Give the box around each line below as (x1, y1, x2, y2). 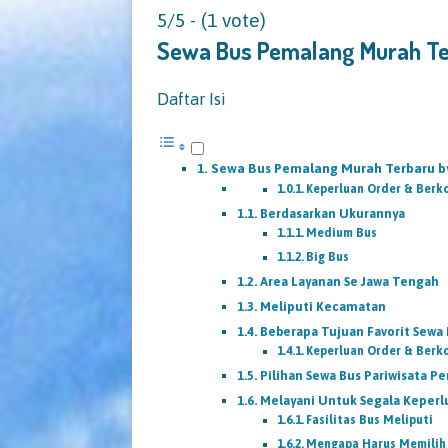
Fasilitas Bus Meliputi (306, 412, 434, 427)
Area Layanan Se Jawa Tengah (259, 273, 439, 289)
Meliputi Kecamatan (259, 298, 386, 314)
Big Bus (306, 249, 350, 264)
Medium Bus (306, 225, 378, 240)
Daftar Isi (157, 88, 226, 109)
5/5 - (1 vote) (157, 8, 266, 31)
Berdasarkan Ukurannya (259, 205, 405, 221)
